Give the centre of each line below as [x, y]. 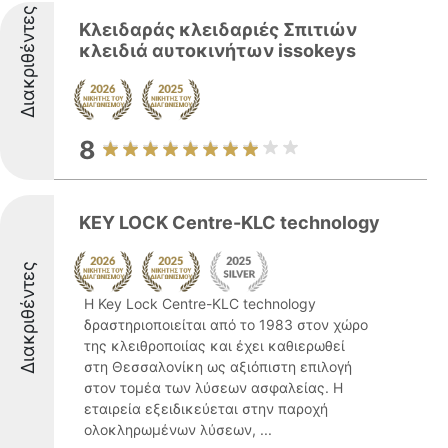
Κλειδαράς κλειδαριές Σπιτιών [218, 29]
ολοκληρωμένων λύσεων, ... [178, 429]
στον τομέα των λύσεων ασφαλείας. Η [213, 387]
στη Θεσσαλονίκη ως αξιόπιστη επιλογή [218, 366]
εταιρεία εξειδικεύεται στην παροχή [206, 408]
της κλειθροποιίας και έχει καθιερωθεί [214, 345]
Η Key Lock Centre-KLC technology [200, 303]
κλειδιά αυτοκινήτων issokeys [217, 50]
